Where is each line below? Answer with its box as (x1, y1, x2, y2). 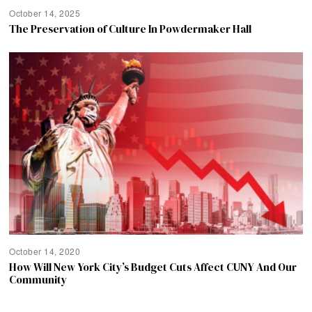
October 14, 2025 (9, 6, 81, 19)
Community (9, 272, 68, 288)
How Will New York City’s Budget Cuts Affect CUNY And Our (9, 260, 297, 275)
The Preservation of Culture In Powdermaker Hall (9, 21, 252, 36)
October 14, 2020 (9, 245, 81, 258)
